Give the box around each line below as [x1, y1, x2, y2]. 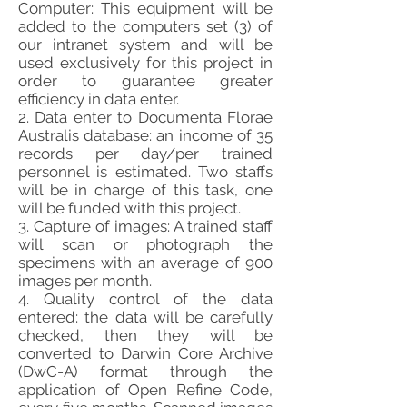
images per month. [18, 272, 152, 290]
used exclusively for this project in [18, 54, 273, 72]
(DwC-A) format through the [18, 362, 273, 381]
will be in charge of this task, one [18, 181, 273, 199]
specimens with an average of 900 [18, 253, 273, 272]
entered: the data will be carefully [18, 308, 273, 326]
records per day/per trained [18, 144, 273, 163]
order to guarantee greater [18, 72, 273, 90]
